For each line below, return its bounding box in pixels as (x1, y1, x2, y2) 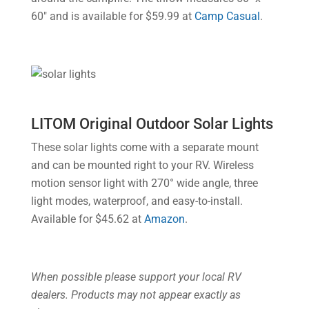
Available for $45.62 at (30, 212, 144, 226)
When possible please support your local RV (30, 270, 241, 283)
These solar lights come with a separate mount (30, 141, 259, 154)
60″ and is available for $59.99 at (30, 10, 195, 23)
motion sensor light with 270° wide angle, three (30, 177, 258, 190)
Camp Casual (194, 10, 260, 23)
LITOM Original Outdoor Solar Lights (30, 115, 273, 132)
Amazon (143, 212, 185, 226)
